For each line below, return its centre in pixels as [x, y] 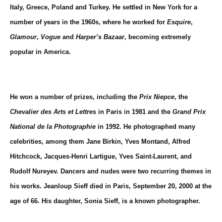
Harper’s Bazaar [100, 37]
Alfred [181, 142]
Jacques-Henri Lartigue [80, 157]
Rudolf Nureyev [33, 171]
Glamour [23, 37]
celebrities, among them [48, 142]
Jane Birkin [104, 142]
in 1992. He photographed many [145, 127]
